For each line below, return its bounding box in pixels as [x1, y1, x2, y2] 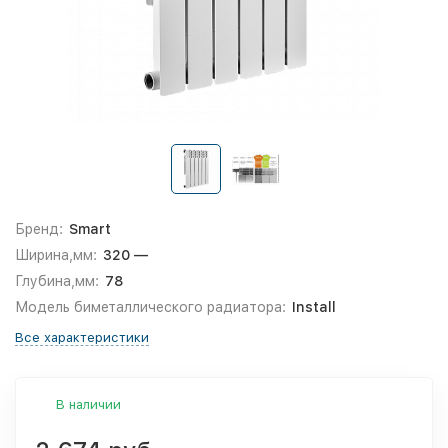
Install [291, 299, 336, 315]
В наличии [56, 397, 121, 412]
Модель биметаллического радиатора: [15, 299, 286, 315]
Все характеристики [15, 330, 149, 345]
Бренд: [15, 221, 63, 237]
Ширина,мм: [15, 247, 97, 263]
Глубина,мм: [15, 273, 99, 289]
